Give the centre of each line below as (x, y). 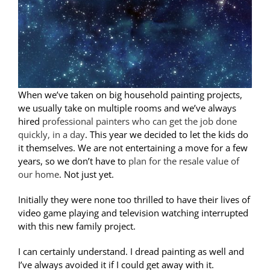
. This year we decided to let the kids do (166, 135)
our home (38, 174)
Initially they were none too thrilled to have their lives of (134, 200)
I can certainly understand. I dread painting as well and (131, 252)
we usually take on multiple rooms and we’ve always (127, 108)
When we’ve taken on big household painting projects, (130, 95)
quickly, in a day (51, 135)
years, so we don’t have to (73, 161)
